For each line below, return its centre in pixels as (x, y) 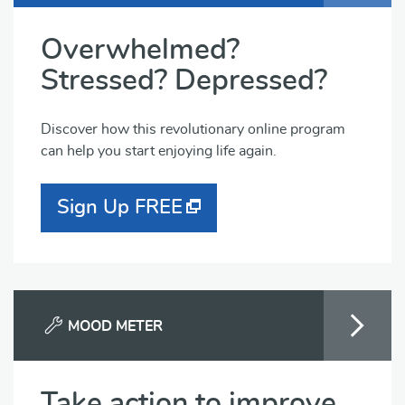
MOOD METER (115, 326)
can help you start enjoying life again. (159, 151)
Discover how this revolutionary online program (193, 129)
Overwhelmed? (140, 50)
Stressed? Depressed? (184, 80)
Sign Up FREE (120, 207)
